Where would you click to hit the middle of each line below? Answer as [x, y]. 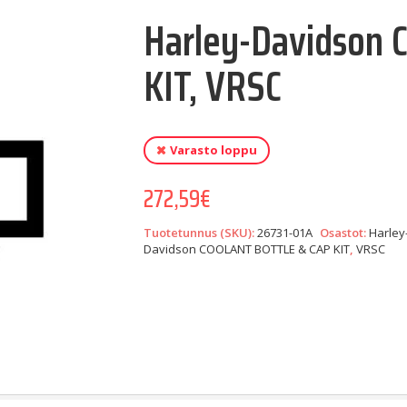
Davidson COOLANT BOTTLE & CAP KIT [247, 249]
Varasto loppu [214, 150]
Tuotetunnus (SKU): [201, 233]
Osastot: [345, 233]
